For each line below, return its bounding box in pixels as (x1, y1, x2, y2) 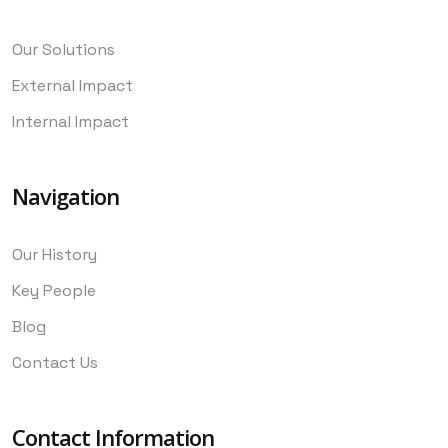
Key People (12, 279, 96, 301)
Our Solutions (12, 38, 115, 60)
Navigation (12, 180, 119, 211)
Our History (12, 243, 97, 265)
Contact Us (12, 351, 98, 373)
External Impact (12, 74, 133, 96)
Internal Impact (12, 110, 129, 132)
